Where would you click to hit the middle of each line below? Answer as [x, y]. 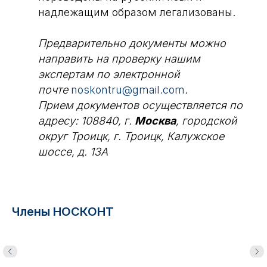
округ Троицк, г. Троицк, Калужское [131, 136]
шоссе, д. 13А [73, 152]
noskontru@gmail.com [128, 90]
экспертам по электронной [109, 74]
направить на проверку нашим [119, 59]
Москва [155, 121]
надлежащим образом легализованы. [137, 12]
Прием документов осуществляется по [140, 105]
